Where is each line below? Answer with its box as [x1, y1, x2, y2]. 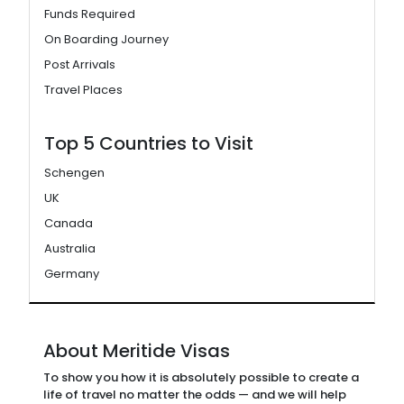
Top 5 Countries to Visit [44, 131, 253, 156]
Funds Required [44, 5, 135, 23]
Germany [44, 265, 99, 282]
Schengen [44, 164, 105, 181]
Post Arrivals [44, 56, 115, 73]
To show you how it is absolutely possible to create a [43, 369, 359, 386]
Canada [44, 215, 93, 232]
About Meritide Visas [43, 338, 230, 363]
